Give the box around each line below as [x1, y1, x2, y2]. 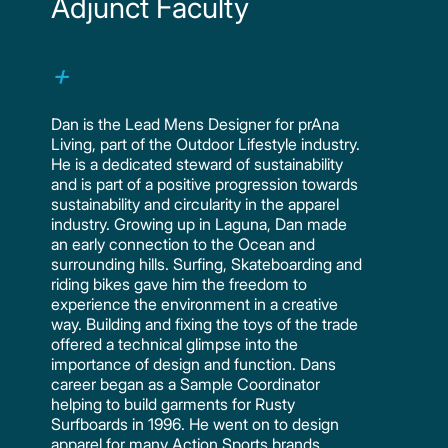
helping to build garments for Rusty [51, 394, 296, 415]
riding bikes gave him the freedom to [51, 274, 308, 295]
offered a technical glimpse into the [51, 334, 299, 355]
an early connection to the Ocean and [51, 234, 316, 255]
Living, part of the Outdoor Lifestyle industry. [51, 134, 361, 155]
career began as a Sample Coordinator [51, 374, 321, 395]
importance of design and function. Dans [51, 354, 337, 375]
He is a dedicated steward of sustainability [51, 154, 344, 175]
